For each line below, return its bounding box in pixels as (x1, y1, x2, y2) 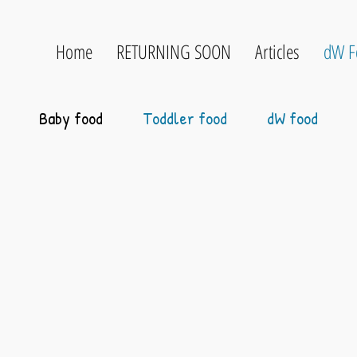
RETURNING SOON (116, 38, 231, 65)
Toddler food (143, 106, 227, 130)
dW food (267, 106, 318, 130)
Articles (255, 38, 300, 65)
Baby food (39, 106, 103, 130)
